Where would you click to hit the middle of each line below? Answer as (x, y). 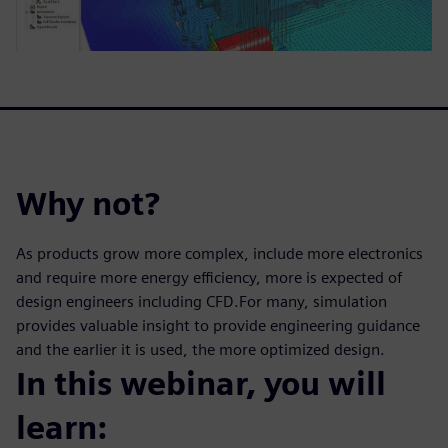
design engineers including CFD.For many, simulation (201, 301)
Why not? (88, 203)
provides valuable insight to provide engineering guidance (218, 325)
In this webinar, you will (201, 383)
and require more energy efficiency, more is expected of (209, 277)
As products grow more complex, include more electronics (219, 253)
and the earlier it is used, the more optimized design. (200, 349)
